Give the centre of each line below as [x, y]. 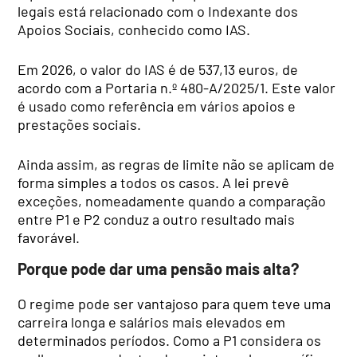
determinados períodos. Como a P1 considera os [170, 340]
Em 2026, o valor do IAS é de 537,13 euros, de [158, 69]
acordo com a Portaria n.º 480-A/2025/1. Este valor [177, 87]
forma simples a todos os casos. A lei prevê [154, 182]
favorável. [49, 237]
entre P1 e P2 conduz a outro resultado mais [157, 219]
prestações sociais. [83, 124]
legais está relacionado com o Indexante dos [158, 11]
